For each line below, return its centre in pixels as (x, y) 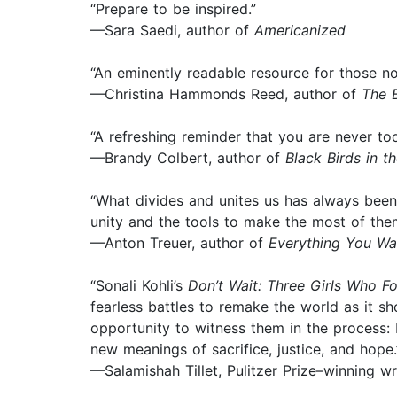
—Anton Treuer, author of (179, 243)
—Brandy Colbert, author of (188, 158)
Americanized (300, 31)
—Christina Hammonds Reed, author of (226, 94)
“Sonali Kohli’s (139, 286)
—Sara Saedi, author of (172, 31)
